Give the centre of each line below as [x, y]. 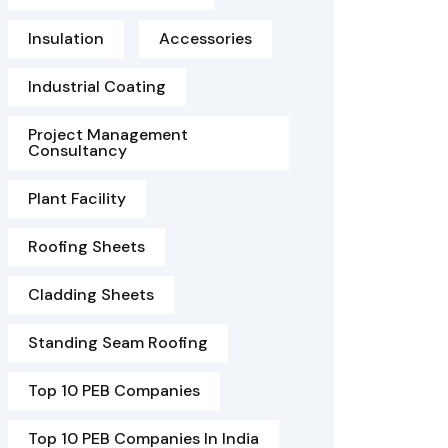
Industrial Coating [97, 86]
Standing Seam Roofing [118, 342]
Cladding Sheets [91, 294]
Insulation [66, 38]
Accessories [205, 38]
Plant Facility [77, 198]
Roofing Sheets [86, 246]
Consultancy [77, 150]
